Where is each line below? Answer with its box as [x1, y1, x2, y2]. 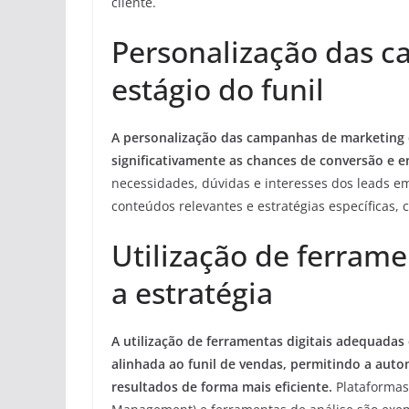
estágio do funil [111, 69, 324, 110]
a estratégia [111, 273, 273, 313]
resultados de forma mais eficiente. [111, 378, 332, 396]
